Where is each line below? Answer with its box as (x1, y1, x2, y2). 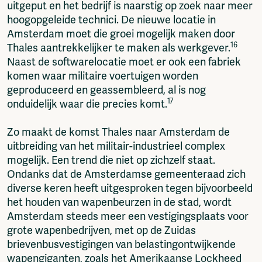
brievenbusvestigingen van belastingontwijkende (7, 238, 236, 251)
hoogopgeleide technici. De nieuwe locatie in (7, 13, 216, 27)
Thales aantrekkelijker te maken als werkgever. (7, 42, 230, 55)
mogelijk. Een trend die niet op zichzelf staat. (7, 154, 215, 167)
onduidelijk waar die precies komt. (7, 98, 167, 111)
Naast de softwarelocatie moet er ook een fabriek (7, 56, 241, 69)
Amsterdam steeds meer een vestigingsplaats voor (7, 210, 249, 223)
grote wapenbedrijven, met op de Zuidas (7, 224, 196, 237)
